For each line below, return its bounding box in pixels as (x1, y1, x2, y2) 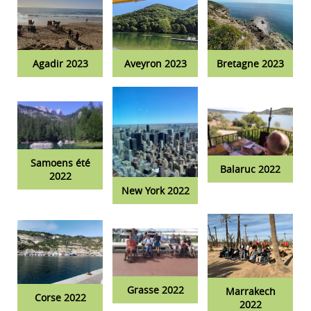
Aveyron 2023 (124, 57, 187, 71)
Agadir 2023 (32, 57, 88, 71)
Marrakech (225, 285, 276, 299)
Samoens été (30, 156, 90, 170)
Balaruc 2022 (220, 162, 280, 176)
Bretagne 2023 (217, 57, 284, 71)
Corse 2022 (34, 291, 86, 305)
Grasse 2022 (126, 283, 184, 297)
